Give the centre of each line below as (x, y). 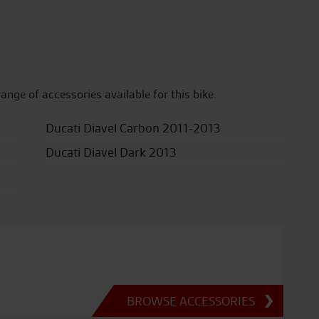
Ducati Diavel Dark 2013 (110, 152)
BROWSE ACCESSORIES (190, 300)
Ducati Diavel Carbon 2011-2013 (132, 128)
